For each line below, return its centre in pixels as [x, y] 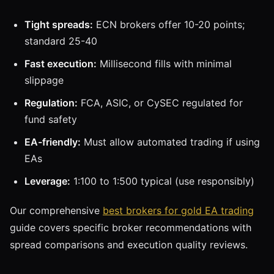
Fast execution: [61, 63]
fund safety [51, 119]
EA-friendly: [53, 142]
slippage [44, 80]
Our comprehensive [56, 210]
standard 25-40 [61, 41]
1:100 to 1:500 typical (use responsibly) [162, 181]
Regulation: [51, 102]
